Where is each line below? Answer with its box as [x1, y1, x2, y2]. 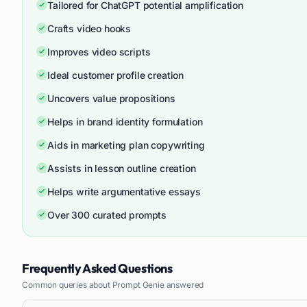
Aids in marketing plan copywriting [47, 139, 205, 151]
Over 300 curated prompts [47, 209, 167, 221]
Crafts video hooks [47, 23, 132, 34]
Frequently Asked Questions [22, 260, 173, 276]
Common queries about [22, 280, 112, 290]
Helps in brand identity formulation [47, 116, 203, 127]
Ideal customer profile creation [47, 69, 184, 81]
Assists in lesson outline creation [47, 162, 196, 174]
